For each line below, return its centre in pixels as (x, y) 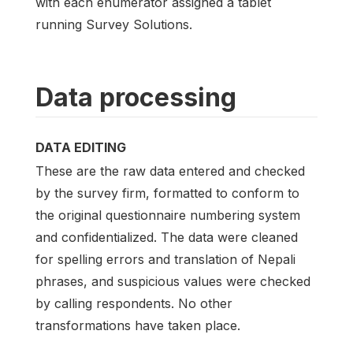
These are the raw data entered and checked (170, 171)
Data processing (136, 97)
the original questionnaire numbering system (168, 215)
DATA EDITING (81, 147)
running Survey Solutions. (114, 24)
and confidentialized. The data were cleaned (167, 237)
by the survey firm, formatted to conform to (167, 193)
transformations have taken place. (138, 325)
